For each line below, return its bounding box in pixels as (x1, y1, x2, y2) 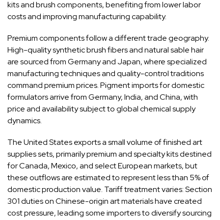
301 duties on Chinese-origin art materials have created (7, 195, 202, 206)
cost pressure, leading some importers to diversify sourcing (7, 207, 212, 218)
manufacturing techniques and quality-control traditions (7, 68, 204, 79)
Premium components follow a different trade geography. (7, 32, 209, 43)
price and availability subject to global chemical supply (7, 103, 195, 114)
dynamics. (7, 115, 42, 126)
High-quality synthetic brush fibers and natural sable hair (7, 44, 204, 55)
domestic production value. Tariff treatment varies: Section (7, 184, 212, 194)
